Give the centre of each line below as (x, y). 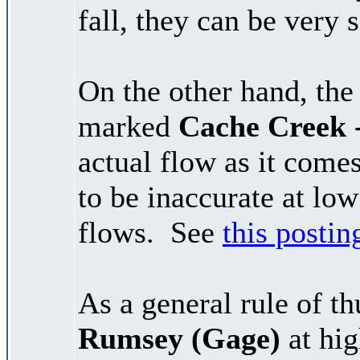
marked (128, 126)
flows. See (150, 232)
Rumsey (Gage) (179, 338)
